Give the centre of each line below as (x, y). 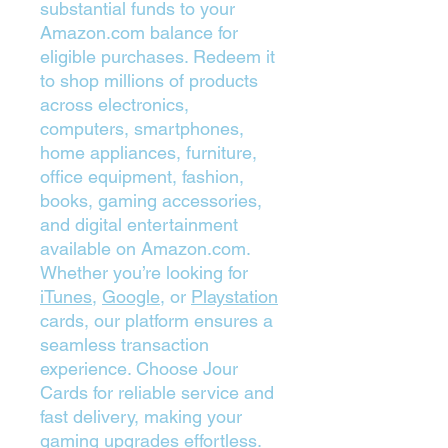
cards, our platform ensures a (156, 320)
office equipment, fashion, (142, 176)
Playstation (234, 296)
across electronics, (114, 104)
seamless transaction (124, 344)
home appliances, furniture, (148, 152)
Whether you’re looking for (144, 272)
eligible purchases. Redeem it (157, 56)
